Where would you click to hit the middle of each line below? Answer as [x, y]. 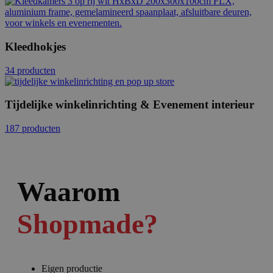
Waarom [69, 192]
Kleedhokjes [35, 46]
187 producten [33, 129]
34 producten [30, 70]
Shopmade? [87, 224]
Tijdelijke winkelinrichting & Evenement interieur [129, 105]
